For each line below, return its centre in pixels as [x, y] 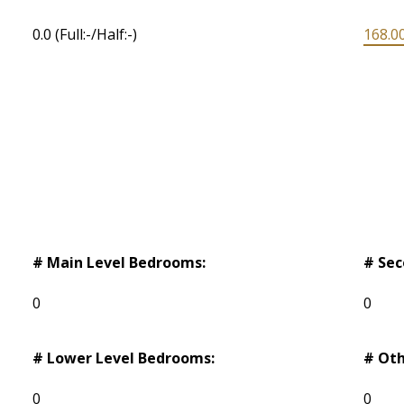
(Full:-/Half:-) [96, 35]
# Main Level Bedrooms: [119, 263]
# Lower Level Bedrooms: [124, 358]
